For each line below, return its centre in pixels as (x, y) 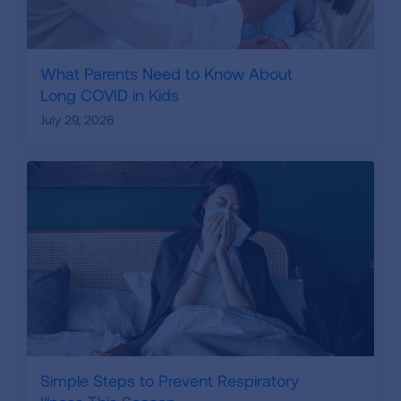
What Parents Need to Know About (166, 73)
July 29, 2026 (77, 119)
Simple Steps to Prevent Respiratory (170, 381)
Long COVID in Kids (110, 94)
